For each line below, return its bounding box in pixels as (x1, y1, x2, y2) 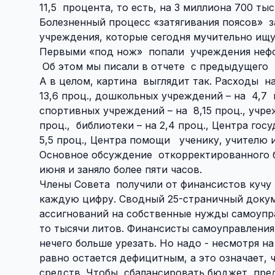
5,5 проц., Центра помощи (39, 133, 170, 146)
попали (149, 45, 184, 58)
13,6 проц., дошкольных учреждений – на (39, 89, 246, 102)
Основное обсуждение (39, 148, 152, 161)
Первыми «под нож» (39, 45, 142, 58)
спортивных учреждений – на (39, 104, 187, 117)
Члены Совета (39, 177, 110, 190)
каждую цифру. (39, 192, 119, 205)
